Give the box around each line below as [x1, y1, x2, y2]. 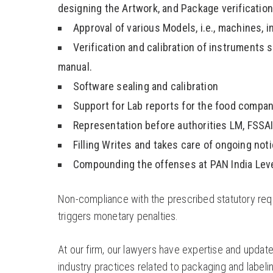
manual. [57, 60, 92, 74]
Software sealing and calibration [73, 80, 218, 93]
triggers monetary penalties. [57, 210, 179, 223]
